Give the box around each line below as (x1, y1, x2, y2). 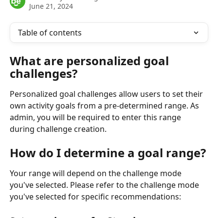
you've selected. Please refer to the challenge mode (10, 180, 201, 191)
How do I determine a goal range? (10, 145, 206, 161)
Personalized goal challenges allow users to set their (10, 89, 205, 99)
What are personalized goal (10, 53, 172, 69)
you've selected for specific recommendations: (10, 191, 181, 202)
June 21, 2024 (29, 1, 73, 11)
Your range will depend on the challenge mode (10, 168, 183, 179)
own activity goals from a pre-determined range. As (10, 100, 201, 111)
